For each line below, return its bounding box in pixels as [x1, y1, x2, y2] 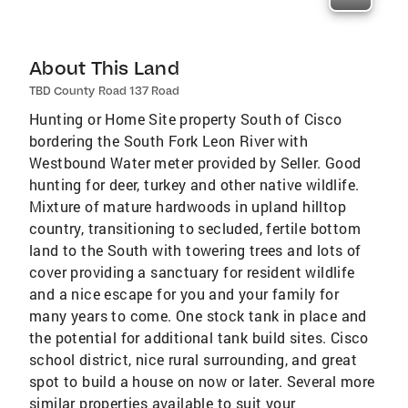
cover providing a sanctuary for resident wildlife [29, 262, 355, 281]
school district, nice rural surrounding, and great [29, 350, 357, 369]
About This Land [29, 56, 179, 79]
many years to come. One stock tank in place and [29, 306, 367, 325]
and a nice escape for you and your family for [29, 284, 339, 303]
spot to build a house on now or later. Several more [29, 372, 375, 391]
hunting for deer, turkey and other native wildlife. [29, 175, 360, 194]
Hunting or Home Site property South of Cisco [29, 109, 342, 128]
